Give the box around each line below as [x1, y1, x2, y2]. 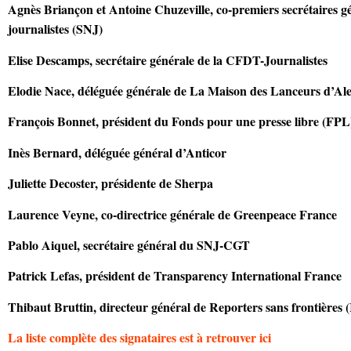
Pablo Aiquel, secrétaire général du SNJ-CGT [8, 235, 250, 254]
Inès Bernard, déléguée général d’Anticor [8, 143, 226, 161]
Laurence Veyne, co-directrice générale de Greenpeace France [8, 204, 337, 223]
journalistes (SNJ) [8, 20, 103, 38]
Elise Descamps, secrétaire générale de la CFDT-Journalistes [8, 50, 327, 69]
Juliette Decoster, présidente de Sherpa [8, 174, 213, 193]
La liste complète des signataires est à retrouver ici [8, 328, 275, 347]
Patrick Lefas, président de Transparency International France [8, 266, 342, 285]
